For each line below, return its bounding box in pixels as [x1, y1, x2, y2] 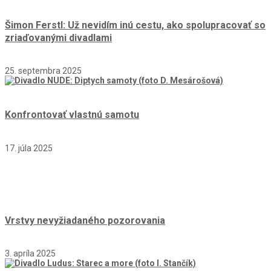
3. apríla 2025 [5, 249, 56, 259]
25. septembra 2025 [5, 66, 82, 76]
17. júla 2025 [5, 143, 53, 153]
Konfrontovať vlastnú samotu [5, 109, 139, 121]
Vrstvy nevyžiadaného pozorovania [5, 214, 165, 226]
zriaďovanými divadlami [5, 31, 112, 44]
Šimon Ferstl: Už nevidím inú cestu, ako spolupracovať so [5, 19, 266, 31]
